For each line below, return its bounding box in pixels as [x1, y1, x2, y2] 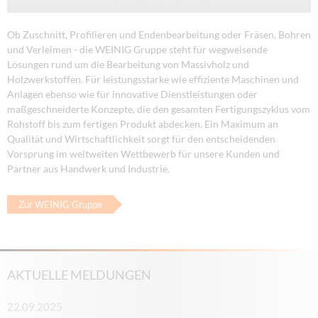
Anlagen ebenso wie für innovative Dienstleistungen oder [7, 87, 258, 100]
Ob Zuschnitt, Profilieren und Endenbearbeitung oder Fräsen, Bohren [7, 28, 311, 40]
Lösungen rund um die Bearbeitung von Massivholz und [7, 57, 249, 70]
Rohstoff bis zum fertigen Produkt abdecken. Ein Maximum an [7, 117, 278, 130]
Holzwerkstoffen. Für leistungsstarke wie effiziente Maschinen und [7, 72, 299, 85]
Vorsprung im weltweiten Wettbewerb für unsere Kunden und [7, 147, 280, 160]
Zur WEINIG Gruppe [18, 199, 102, 211]
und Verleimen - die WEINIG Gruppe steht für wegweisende [7, 43, 268, 55]
